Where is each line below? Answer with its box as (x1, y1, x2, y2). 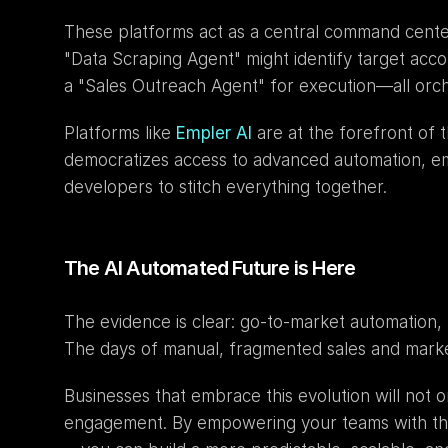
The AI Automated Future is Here (64, 256, 356, 280)
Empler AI (176, 123, 252, 143)
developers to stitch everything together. (64, 177, 387, 197)
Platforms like (64, 123, 176, 143)
